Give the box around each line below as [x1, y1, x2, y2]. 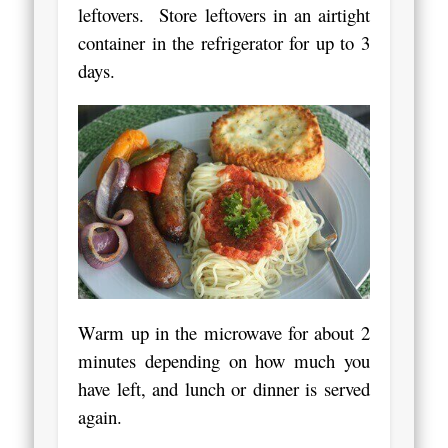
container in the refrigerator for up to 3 [78, 29, 370, 55]
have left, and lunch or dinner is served [78, 375, 370, 401]
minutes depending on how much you [78, 347, 370, 373]
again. [78, 403, 135, 429]
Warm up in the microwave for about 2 [78, 319, 370, 345]
